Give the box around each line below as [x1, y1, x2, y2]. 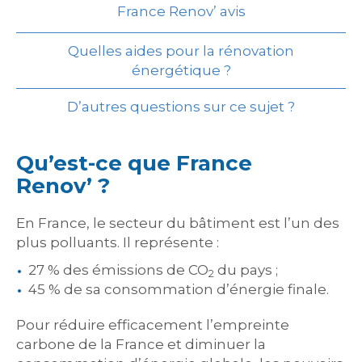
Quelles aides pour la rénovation [68, 43, 294, 59]
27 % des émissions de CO [28, 262, 208, 278]
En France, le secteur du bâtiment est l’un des [16, 215, 339, 231]
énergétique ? [131, 62, 231, 78]
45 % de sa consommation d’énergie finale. [28, 281, 329, 297]
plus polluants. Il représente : [16, 234, 219, 250]
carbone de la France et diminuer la [16, 336, 266, 352]
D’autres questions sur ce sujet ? [67, 99, 295, 115]
